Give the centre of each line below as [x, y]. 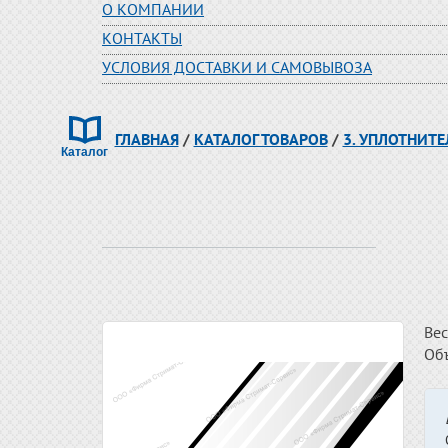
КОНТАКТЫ [142, 38]
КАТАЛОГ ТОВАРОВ [260, 139]
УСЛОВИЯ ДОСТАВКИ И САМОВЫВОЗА [237, 67]
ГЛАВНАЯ [146, 139]
